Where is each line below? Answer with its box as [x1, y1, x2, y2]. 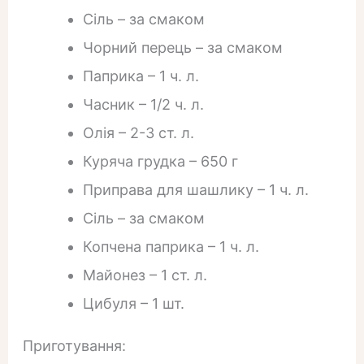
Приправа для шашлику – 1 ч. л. [82, 180, 309, 198]
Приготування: [22, 336, 126, 354]
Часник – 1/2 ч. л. [82, 95, 204, 113]
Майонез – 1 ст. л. [82, 266, 207, 284]
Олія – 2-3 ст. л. [82, 123, 194, 141]
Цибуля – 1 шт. [82, 294, 184, 312]
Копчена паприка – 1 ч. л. [82, 237, 259, 255]
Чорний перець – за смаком [82, 38, 283, 56]
